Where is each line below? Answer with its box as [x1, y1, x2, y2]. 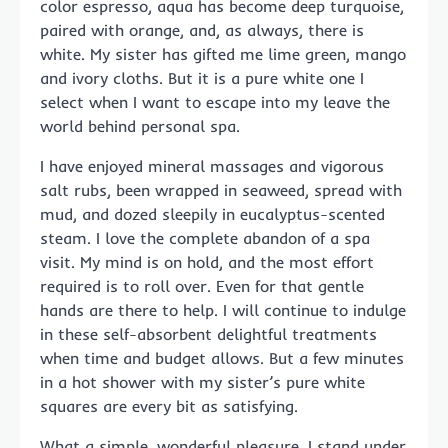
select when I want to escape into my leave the [40, 92, 390, 112]
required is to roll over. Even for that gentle [40, 276, 364, 296]
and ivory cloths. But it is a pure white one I [40, 68, 364, 88]
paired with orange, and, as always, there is [40, 20, 364, 40]
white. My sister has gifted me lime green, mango [40, 44, 406, 64]
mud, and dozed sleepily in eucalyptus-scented [40, 204, 385, 224]
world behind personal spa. [40, 116, 240, 136]
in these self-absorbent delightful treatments [40, 324, 377, 344]
